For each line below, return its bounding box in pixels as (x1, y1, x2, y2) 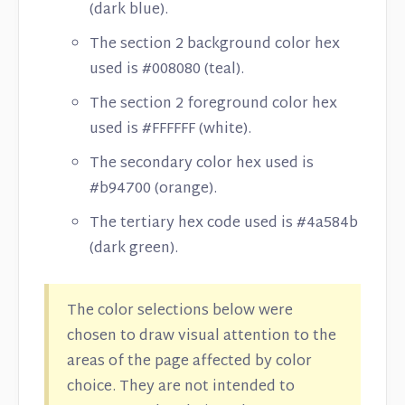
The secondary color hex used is (89, 150, 314, 177)
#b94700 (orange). (89, 175, 217, 202)
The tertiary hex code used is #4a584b (89, 210, 358, 237)
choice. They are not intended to (67, 373, 295, 400)
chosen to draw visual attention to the (67, 323, 336, 350)
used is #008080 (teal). (89, 56, 244, 83)
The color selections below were (67, 297, 293, 325)
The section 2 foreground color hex (89, 90, 337, 118)
